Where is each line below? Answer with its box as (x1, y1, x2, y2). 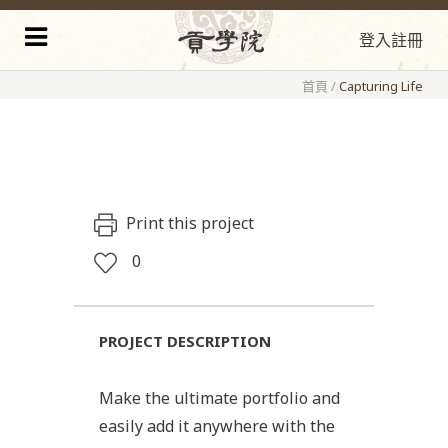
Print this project (126, 212, 254, 234)
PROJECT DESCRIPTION (99, 331, 271, 351)
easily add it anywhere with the (99, 415, 335, 437)
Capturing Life (339, 77, 423, 95)
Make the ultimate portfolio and (99, 387, 340, 409)
